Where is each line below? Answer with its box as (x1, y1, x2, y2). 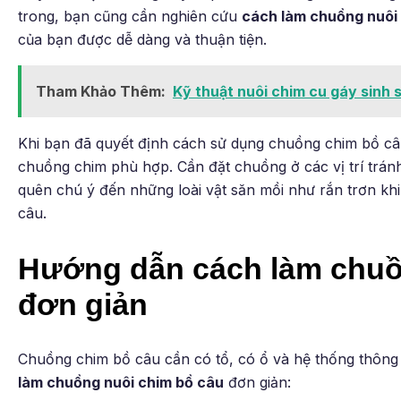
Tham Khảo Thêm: (36, 82, 166, 101)
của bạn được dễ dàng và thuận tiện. (18, 30, 267, 49)
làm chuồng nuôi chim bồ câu (18, 372, 224, 391)
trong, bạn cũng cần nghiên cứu (18, 7, 242, 26)
